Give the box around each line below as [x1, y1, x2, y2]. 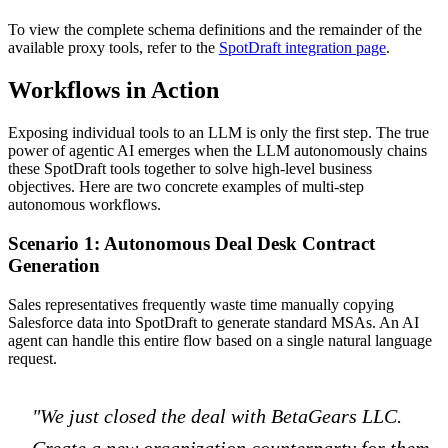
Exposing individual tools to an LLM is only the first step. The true [8, 124, 429, 142]
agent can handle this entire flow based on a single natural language [8, 331, 432, 349]
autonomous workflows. [8, 196, 161, 214]
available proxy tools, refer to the [8, 39, 219, 57]
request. [8, 349, 57, 367]
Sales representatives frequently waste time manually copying [8, 295, 394, 313]
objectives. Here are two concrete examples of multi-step [8, 178, 364, 196]
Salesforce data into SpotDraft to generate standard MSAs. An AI [8, 313, 419, 331]
